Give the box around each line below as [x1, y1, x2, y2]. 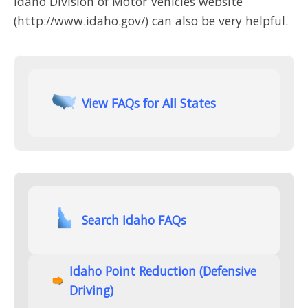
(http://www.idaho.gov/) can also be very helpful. [14, 12, 288, 30]
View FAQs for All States [82, 94, 217, 111]
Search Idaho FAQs [82, 212, 187, 229]
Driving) [69, 281, 113, 298]
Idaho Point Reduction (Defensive [69, 262, 256, 279]
